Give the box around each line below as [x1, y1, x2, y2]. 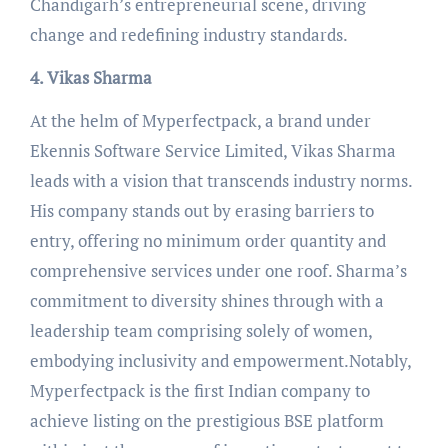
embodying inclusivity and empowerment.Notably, [29, 348, 411, 372]
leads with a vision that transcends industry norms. [29, 168, 412, 192]
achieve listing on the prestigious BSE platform [29, 408, 384, 432]
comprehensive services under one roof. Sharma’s [29, 258, 407, 282]
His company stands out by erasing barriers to [29, 198, 374, 222]
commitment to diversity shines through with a [29, 288, 384, 312]
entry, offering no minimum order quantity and [29, 228, 386, 252]
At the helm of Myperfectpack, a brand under [29, 108, 371, 132]
